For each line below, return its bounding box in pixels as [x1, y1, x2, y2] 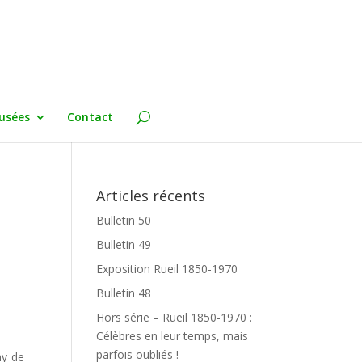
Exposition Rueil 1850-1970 [96, 261, 238, 276]
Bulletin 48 [96, 285, 152, 301]
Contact [66, 109, 113, 124]
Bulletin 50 [96, 213, 152, 228]
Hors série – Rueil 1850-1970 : [96, 309, 253, 325]
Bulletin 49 [96, 237, 152, 252]
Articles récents [96, 186, 206, 205]
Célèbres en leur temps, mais [96, 328, 249, 343]
